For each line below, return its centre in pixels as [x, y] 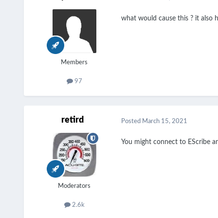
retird [72, 120]
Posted [131, 121]
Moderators [74, 186]
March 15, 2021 [164, 121]
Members [74, 63]
